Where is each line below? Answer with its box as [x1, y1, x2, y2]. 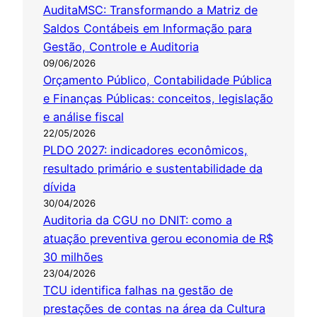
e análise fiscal [42, 110, 124, 125]
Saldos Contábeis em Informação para [42, 21, 252, 36]
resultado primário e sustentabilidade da [42, 161, 263, 176]
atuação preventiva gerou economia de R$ [42, 231, 273, 246]
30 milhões [42, 250, 103, 265]
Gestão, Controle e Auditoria [42, 40, 199, 54]
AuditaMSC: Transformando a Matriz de [42, 3, 258, 18]
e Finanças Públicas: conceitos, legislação [42, 91, 273, 106]
